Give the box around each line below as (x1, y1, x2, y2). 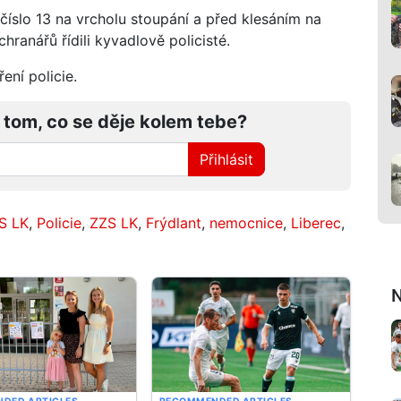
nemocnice (209, 213, 283, 232)
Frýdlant (146, 213, 201, 232)
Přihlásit (200, 149, 254, 168)
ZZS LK (90, 213, 138, 232)
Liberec (291, 213, 341, 232)
